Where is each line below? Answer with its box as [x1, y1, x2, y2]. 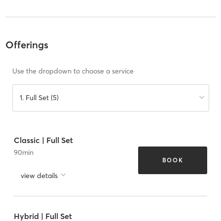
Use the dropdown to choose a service [12, 67, 134, 76]
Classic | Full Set [14, 135, 73, 145]
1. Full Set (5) [19, 93, 59, 103]
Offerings [5, 38, 48, 51]
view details [21, 171, 58, 180]
